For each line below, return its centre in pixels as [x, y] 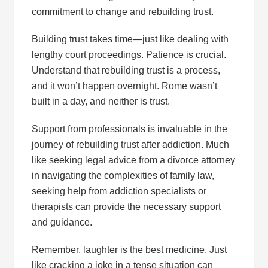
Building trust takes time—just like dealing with [130, 39]
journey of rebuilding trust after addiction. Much [131, 144]
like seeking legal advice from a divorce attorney [134, 160]
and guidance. [62, 222]
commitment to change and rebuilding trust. [123, 12]
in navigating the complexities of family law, [123, 176]
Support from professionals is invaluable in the [130, 129]
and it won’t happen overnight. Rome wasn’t [125, 86]
